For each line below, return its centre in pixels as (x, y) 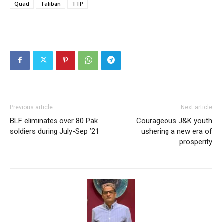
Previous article (31, 107)
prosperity (196, 141)
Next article (196, 107)
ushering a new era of (177, 131)
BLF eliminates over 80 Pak (54, 121)
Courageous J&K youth (174, 121)
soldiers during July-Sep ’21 (55, 131)
